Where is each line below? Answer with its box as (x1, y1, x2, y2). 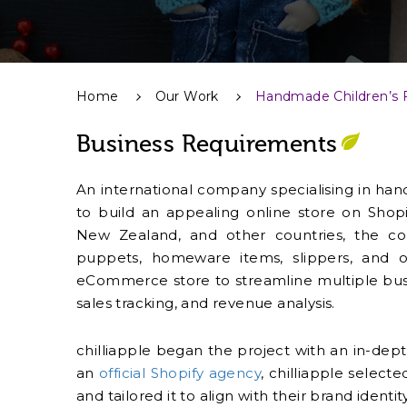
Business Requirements (76, 131, 338, 158)
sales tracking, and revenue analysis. (76, 294, 335, 312)
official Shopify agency (99, 363, 262, 382)
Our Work (154, 88, 219, 105)
